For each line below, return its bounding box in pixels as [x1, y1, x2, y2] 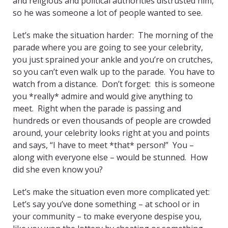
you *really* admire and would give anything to [13, 91, 193, 102]
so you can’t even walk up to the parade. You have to [13, 66, 215, 78]
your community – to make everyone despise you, [13, 211, 202, 222]
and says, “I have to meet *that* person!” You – [13, 139, 194, 151]
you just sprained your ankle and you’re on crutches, [13, 54, 213, 66]
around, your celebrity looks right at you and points [13, 127, 210, 139]
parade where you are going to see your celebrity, [13, 42, 203, 53]
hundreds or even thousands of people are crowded [13, 115, 211, 127]
